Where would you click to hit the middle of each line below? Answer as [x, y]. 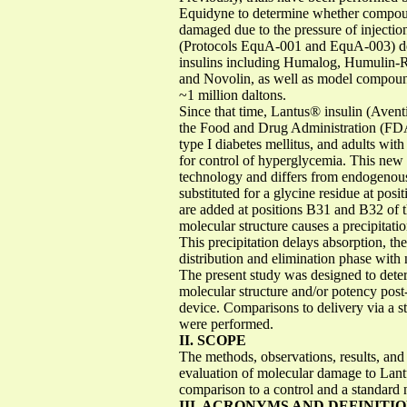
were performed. [226, 323]
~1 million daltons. [233, 94]
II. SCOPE [213, 340]
